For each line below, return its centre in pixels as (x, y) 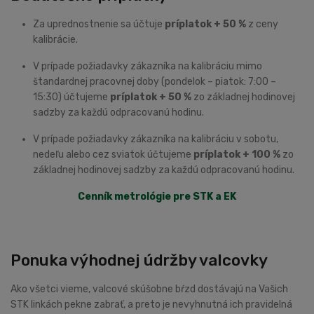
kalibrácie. (56, 40)
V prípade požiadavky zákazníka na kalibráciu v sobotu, (156, 139)
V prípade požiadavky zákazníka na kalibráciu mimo (148, 67)
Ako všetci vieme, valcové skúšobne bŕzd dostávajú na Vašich (149, 289)
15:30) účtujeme (71, 97)
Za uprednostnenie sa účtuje (99, 25)
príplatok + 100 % (237, 155)
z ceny (262, 25)
